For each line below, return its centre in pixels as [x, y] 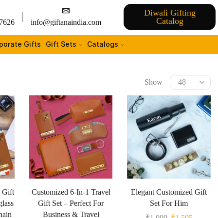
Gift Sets [61, 44]
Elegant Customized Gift [169, 192]
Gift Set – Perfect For [71, 203]
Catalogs [102, 44]
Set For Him [169, 203]
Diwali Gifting [170, 13]
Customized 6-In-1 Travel [71, 192]
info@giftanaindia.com [66, 22]
